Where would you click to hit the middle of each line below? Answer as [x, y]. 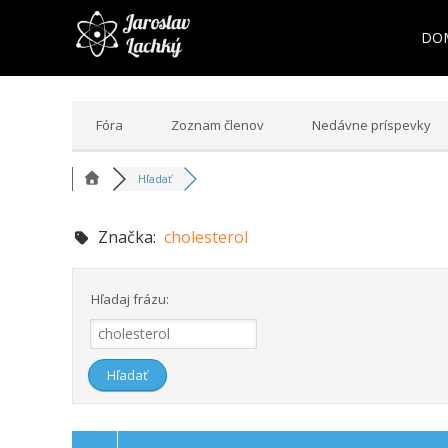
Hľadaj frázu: [128, 299]
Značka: [127, 237]
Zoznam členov [217, 125]
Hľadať [154, 179]
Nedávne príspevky [371, 125]
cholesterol [206, 237]
